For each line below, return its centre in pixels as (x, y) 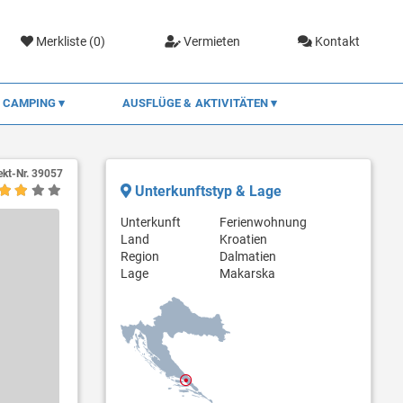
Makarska (247, 273)
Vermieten (210, 41)
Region (139, 256)
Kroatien (243, 239)
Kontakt (336, 41)
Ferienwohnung (263, 222)
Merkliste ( (64, 41)
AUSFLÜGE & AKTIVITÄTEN (197, 103)
